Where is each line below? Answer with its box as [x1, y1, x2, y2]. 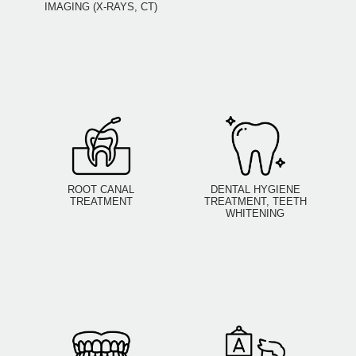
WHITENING [226, 207, 284, 220]
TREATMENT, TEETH [203, 195, 307, 208]
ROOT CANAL [68, 184, 134, 196]
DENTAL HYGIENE [210, 184, 300, 196]
